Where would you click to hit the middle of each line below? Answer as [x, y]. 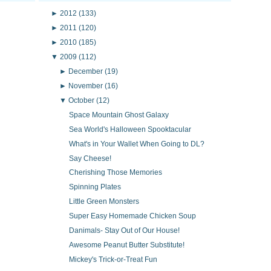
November [87, 86]
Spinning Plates [95, 187]
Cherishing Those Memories [115, 173]
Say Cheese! [90, 158]
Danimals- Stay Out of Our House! [124, 231]
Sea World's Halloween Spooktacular [130, 129]
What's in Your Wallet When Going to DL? [136, 144]
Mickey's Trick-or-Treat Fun [113, 260]
